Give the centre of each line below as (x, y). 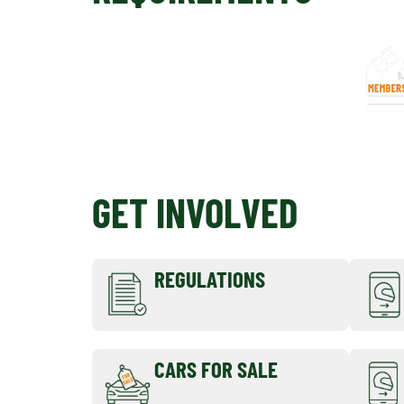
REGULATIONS (210, 279)
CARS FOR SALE (216, 368)
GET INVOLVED (195, 212)
